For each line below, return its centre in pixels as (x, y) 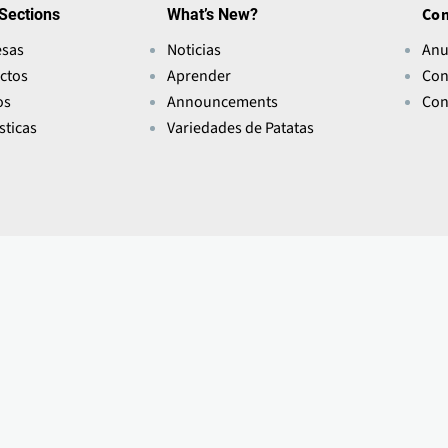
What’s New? (213, 14)
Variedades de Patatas (241, 127)
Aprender (199, 75)
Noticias (194, 49)
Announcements (223, 101)
